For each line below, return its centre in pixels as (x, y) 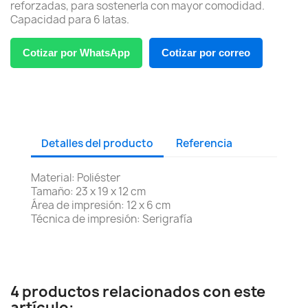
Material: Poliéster (76, 178)
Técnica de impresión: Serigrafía (112, 219)
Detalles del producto (97, 143)
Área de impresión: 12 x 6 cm (102, 205)
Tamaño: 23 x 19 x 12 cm (88, 191)
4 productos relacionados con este (138, 292)
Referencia (205, 143)
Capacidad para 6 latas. (70, 20)
